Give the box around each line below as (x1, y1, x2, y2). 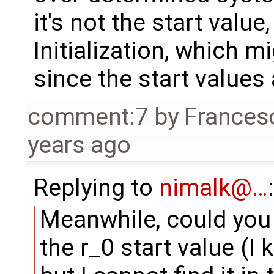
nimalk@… (158, 173, 268, 202)
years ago (28, 130, 131, 159)
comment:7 (28, 102, 149, 131)
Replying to (33, 173, 159, 202)
